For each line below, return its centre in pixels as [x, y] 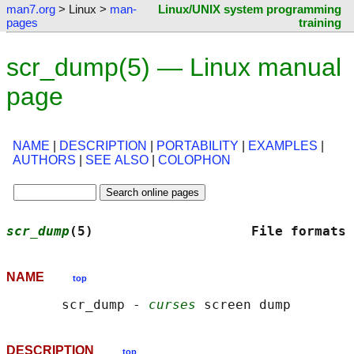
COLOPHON [194, 160]
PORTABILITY [198, 146]
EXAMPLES [283, 146]
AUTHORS [44, 160]
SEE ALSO [117, 160]
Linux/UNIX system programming [250, 9]
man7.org [31, 9]
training [320, 23]
